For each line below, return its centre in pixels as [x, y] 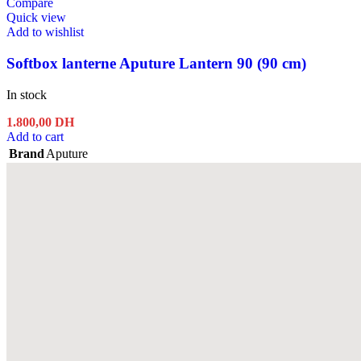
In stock [27, 94]
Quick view [36, 18]
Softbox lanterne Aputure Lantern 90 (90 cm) [156, 63]
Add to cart [35, 136]
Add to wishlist [45, 32]
